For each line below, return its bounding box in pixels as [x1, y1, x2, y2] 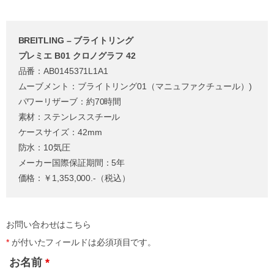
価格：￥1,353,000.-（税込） [18, 172, 130, 183]
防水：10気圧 [18, 142, 70, 152]
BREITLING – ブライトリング [18, 35, 133, 45]
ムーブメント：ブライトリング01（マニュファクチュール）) [18, 81, 252, 91]
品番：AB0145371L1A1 [18, 65, 108, 76]
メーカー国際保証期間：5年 [18, 157, 125, 168]
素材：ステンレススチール [18, 111, 120, 122]
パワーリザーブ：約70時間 [18, 96, 122, 106]
